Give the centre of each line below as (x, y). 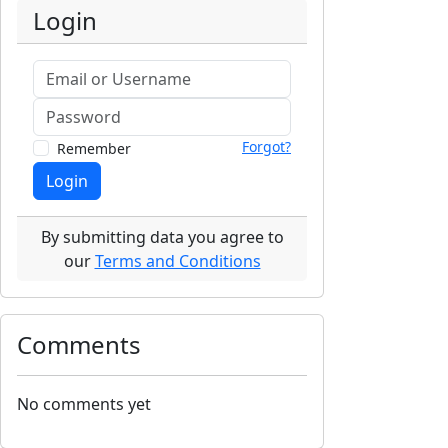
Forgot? (266, 146)
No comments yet (84, 403)
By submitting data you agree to (162, 236)
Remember (94, 148)
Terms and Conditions (177, 260)
